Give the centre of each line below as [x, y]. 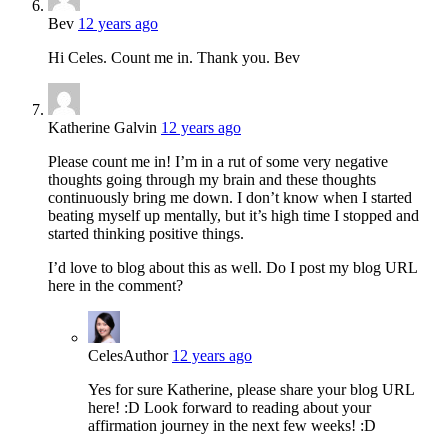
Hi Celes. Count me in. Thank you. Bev [174, 57]
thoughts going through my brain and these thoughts [212, 179]
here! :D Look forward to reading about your [229, 407]
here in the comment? [115, 285]
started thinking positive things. [146, 233]
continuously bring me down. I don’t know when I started [230, 197]
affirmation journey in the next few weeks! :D [232, 425]
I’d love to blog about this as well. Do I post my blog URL [232, 267]
